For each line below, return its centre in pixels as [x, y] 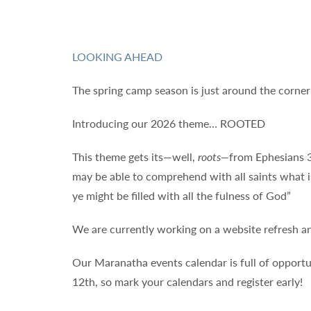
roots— [213, 157]
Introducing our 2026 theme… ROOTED [170, 123]
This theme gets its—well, [135, 157]
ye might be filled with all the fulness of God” [182, 195]
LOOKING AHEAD [117, 57]
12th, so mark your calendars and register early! [189, 281]
